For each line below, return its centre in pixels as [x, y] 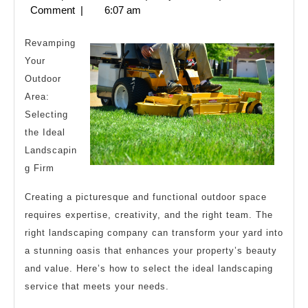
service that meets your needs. [97, 286]
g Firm [40, 168]
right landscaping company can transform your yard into [154, 232]
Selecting [46, 114]
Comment [53, 10]
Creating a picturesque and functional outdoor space [146, 197]
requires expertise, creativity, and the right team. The [149, 214]
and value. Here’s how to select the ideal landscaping [149, 268]
